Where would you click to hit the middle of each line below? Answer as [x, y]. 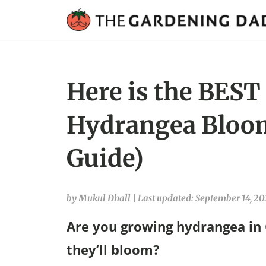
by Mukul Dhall [99, 198]
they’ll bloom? [113, 250]
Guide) [105, 159]
